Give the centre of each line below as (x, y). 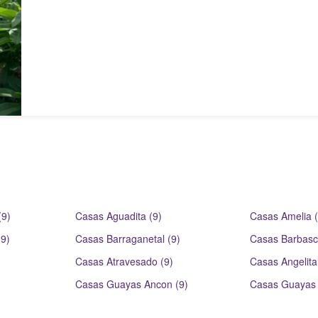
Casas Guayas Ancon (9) (132, 284)
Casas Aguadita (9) (119, 216)
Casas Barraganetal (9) (128, 238)
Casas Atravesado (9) (125, 261)
